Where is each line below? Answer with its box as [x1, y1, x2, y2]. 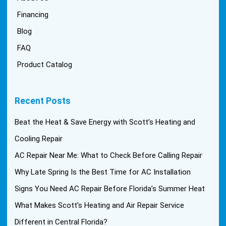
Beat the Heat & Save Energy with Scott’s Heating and [15, 117, 196, 127]
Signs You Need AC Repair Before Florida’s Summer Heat [15, 184, 205, 193]
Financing [17, 10, 49, 19]
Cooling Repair [15, 134, 63, 143]
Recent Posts [15, 95, 71, 106]
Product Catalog [17, 60, 73, 69]
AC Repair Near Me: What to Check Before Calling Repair [15, 150, 203, 160]
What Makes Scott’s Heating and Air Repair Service [15, 200, 185, 210]
